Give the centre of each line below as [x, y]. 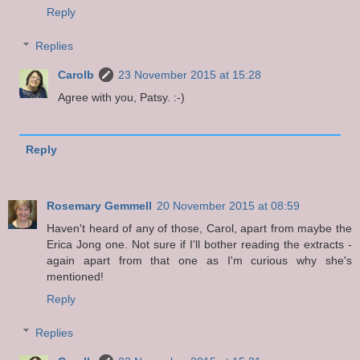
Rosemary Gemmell [99, 206]
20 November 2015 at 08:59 [228, 206]
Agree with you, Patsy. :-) [122, 97]
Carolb [76, 74]
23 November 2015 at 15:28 [190, 74]
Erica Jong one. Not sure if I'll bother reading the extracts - [199, 244]
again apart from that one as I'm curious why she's [199, 260]
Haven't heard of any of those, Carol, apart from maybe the [199, 228]
